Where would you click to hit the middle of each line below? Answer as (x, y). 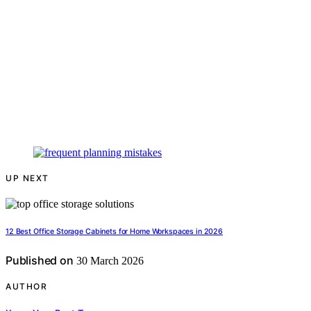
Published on (40, 261)
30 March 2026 (108, 261)
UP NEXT (27, 178)
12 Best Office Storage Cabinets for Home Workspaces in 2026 (115, 232)
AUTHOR (26, 287)
